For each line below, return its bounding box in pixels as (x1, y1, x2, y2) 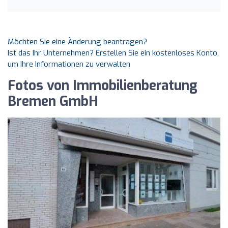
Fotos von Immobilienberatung (8, 77, 197, 95)
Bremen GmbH (8, 93, 98, 110)
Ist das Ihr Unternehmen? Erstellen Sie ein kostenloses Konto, (8, 48, 219, 58)
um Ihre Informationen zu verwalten (8, 59, 130, 69)
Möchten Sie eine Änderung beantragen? (8, 37, 147, 47)
